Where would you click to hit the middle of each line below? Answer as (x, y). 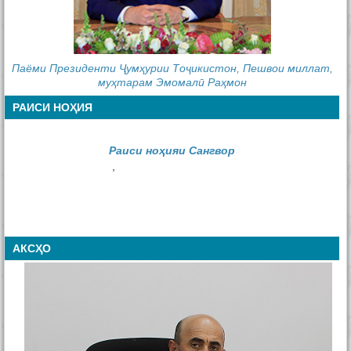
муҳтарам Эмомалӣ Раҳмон (172, 82)
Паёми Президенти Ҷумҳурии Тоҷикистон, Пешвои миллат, (172, 68)
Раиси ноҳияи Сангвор (172, 150)
